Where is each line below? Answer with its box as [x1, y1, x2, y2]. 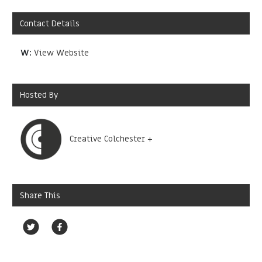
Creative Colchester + [70, 133, 153, 145]
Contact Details [20, 18, 80, 29]
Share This [20, 189, 61, 201]
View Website [34, 47, 89, 59]
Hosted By [20, 89, 58, 101]
